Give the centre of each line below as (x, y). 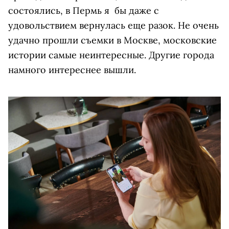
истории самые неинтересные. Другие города (111, 55)
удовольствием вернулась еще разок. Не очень (113, 26)
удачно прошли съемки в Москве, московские (112, 40)
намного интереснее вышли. (72, 70)
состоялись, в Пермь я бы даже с (84, 11)
